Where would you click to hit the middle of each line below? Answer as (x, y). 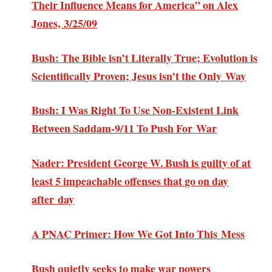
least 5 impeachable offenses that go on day (130, 181)
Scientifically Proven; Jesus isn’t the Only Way (139, 76)
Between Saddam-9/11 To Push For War (124, 128)
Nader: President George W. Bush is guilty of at (141, 163)
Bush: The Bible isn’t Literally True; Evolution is (145, 57)
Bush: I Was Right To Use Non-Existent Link (135, 110)
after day (53, 199)
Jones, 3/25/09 (65, 23)
